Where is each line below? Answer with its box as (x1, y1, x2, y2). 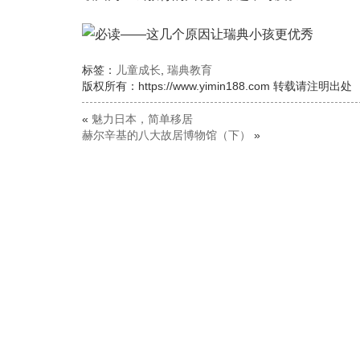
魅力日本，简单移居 (92, 112, 193, 125)
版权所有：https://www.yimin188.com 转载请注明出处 (82, 79, 352, 92)
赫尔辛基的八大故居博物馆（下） (82, 128, 251, 141)
